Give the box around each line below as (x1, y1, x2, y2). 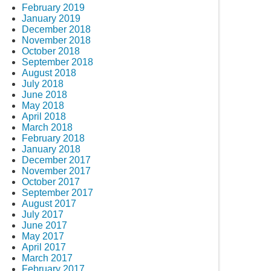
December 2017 (22, 154, 91, 165)
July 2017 (22, 209, 64, 220)
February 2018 (22, 132, 85, 143)
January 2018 (22, 143, 80, 154)
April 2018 (22, 111, 66, 122)
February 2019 (22, 2, 85, 13)
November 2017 (22, 165, 91, 176)
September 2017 (22, 187, 93, 198)
